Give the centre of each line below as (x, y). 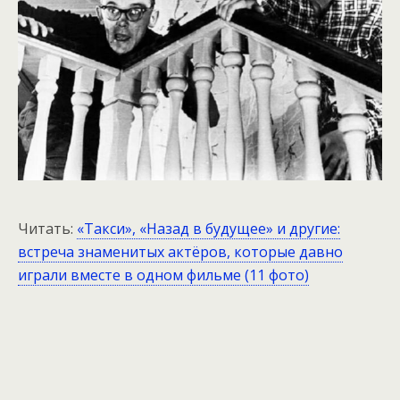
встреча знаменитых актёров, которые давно (180, 252)
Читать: (47, 229)
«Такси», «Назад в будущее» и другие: (208, 229)
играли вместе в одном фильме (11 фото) (163, 275)
